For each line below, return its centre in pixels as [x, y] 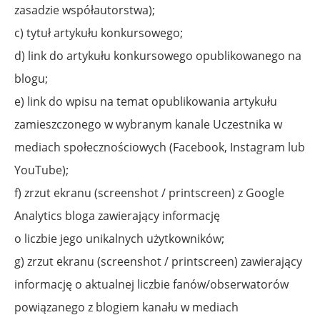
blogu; [31, 78]
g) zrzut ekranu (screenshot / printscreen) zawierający [158, 261]
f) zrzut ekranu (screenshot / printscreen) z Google [149, 192]
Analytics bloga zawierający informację [117, 215]
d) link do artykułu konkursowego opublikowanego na [158, 55]
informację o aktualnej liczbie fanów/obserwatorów [151, 284]
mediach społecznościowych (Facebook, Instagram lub [160, 147]
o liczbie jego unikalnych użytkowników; [119, 238]
